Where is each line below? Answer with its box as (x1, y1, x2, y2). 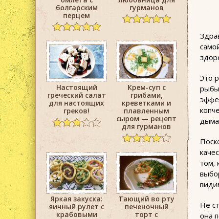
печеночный (124, 201, 169, 211)
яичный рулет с (49, 201, 104, 211)
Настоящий (56, 83, 97, 92)
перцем (63, 10, 90, 20)
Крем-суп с (127, 83, 166, 92)
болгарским (55, 2, 98, 12)
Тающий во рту (118, 194, 175, 203)
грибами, (130, 90, 163, 100)
